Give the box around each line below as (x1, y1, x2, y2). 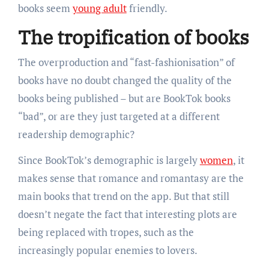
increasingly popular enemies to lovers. (17, 243, 198, 258)
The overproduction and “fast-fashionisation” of (17, 55, 235, 70)
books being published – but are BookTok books (17, 91, 231, 106)
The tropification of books (17, 24, 249, 50)
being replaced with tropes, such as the (17, 225, 194, 240)
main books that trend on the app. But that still (17, 189, 229, 204)
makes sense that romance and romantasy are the (17, 171, 244, 186)
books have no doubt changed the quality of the (17, 73, 232, 88)
